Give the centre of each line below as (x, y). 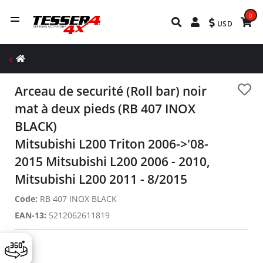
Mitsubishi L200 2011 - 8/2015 (101, 179)
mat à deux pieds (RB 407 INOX (105, 109)
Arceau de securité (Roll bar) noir (111, 91)
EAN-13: (31, 215)
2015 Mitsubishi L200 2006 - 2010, (112, 161)
